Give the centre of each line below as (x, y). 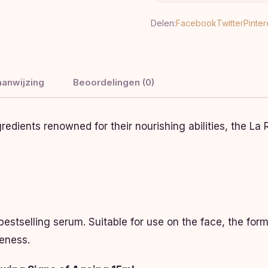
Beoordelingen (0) (114, 82)
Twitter (230, 23)
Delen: (163, 23)
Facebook (196, 23)
